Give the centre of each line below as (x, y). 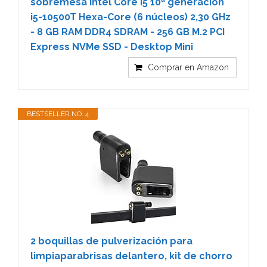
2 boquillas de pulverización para (111, 241)
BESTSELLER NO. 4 (58, 114)
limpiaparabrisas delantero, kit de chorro (131, 256)
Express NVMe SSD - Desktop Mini (112, 46)
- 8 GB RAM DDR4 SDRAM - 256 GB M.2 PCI (128, 32)
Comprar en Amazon (188, 67)
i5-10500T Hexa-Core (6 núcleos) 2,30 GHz (131, 17)
